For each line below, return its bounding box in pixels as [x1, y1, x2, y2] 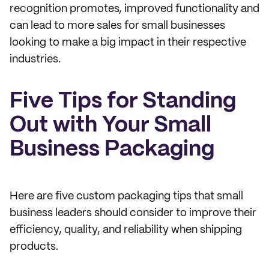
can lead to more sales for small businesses [10, 20, 225, 31]
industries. [10, 54, 61, 65]
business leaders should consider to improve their [10, 208, 256, 219]
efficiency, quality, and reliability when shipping [10, 225, 242, 235]
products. [10, 241, 58, 252]
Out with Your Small [10, 115, 211, 136]
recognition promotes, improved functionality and [10, 4, 259, 14]
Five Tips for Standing [10, 91, 236, 112]
